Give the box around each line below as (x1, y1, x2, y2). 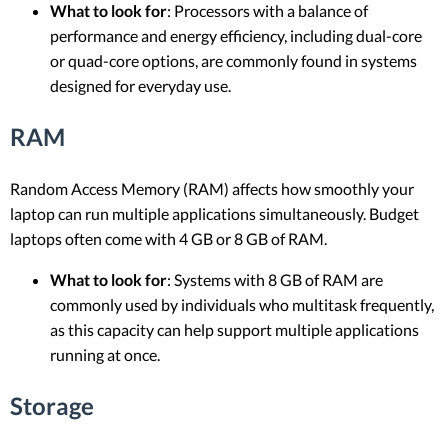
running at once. (50, 345, 160, 364)
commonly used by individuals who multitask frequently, (50, 295, 434, 314)
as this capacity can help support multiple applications (50, 320, 419, 339)
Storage (10, 390, 94, 420)
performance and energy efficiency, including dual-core (50, 26, 422, 46)
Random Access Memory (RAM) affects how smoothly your (10, 179, 414, 198)
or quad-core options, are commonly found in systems (50, 51, 417, 71)
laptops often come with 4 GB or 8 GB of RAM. (10, 229, 327, 248)
